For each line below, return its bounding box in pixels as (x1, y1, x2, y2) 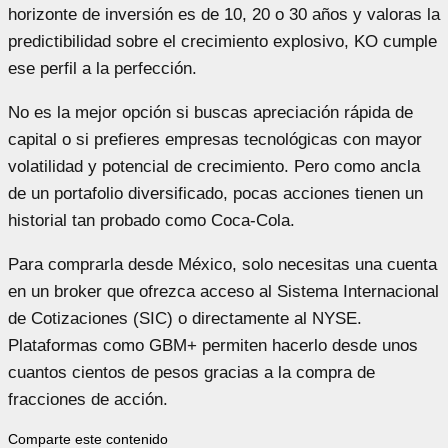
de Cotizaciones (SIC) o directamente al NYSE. (8, 308, 362, 328)
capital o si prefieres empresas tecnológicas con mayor (8, 129, 422, 149)
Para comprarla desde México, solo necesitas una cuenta (8, 254, 437, 274)
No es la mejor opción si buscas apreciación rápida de (8, 102, 413, 122)
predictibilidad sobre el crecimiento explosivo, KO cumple (8, 31, 437, 51)
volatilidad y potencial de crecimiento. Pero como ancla (8, 156, 420, 176)
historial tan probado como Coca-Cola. (8, 210, 295, 230)
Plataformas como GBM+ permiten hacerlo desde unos (8, 335, 418, 355)
